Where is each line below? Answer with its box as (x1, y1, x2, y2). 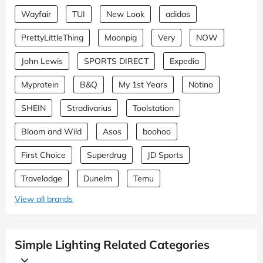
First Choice (21, 149, 66, 160)
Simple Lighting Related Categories (15, 237, 210, 252)
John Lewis (21, 55, 63, 66)
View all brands (15, 193, 73, 204)
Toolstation (133, 102, 174, 113)
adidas (166, 8, 190, 19)
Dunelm (83, 173, 112, 184)
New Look (106, 8, 144, 19)
